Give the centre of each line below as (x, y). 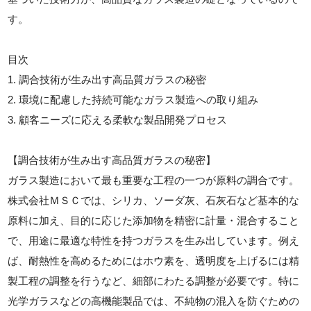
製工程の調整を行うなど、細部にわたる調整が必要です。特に (154, 281)
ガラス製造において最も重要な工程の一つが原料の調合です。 (154, 180)
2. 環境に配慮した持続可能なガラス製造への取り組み (133, 100)
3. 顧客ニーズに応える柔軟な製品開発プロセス (118, 120)
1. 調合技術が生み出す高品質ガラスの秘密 (107, 80)
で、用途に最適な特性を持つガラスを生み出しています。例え (154, 241)
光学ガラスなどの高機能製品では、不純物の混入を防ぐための (154, 301)
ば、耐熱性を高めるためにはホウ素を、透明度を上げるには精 (154, 261)
